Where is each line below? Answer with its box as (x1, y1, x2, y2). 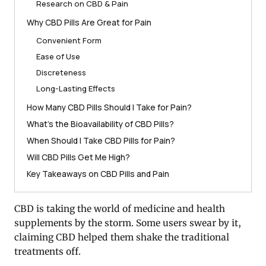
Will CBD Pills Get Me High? (27, 151, 130, 163)
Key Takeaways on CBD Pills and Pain (27, 168, 169, 180)
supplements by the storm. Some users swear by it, (14, 217, 241, 229)
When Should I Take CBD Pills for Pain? (27, 135, 175, 147)
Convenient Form (36, 35, 102, 46)
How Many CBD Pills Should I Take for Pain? (27, 102, 192, 113)
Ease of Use (36, 51, 80, 62)
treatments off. (14, 246, 81, 258)
